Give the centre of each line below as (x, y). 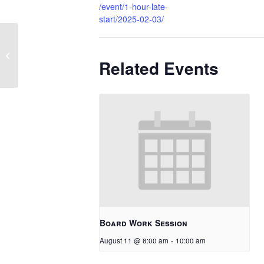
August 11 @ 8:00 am (134, 240)
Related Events (159, 68)
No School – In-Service (60, 55)
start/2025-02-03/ (131, 19)
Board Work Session (143, 222)
